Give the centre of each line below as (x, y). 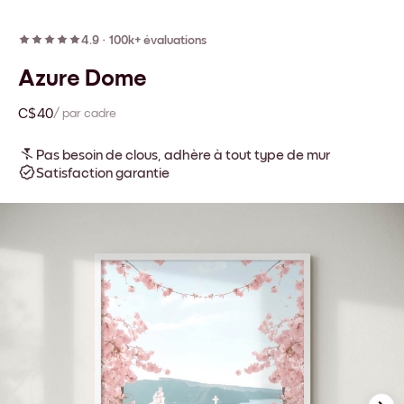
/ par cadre (85, 113)
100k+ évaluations (158, 41)
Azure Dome (83, 78)
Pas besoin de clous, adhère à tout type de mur (184, 155)
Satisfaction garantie (103, 173)
